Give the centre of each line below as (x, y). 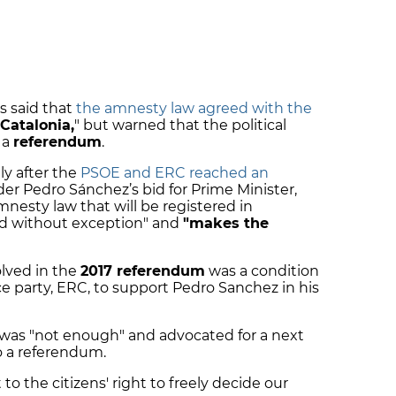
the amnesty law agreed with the (194, 109)
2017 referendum (143, 271)
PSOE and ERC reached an (175, 173)
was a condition (262, 271)
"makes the (226, 224)
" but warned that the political (180, 126)
